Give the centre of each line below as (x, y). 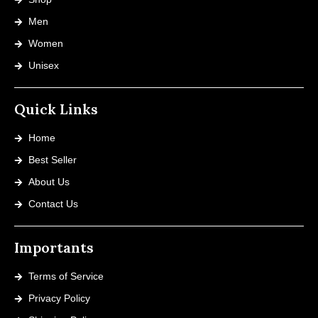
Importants (54, 248)
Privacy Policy (59, 298)
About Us (49, 182)
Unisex (44, 66)
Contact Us (53, 204)
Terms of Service (66, 276)
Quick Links (56, 109)
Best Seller (53, 160)
